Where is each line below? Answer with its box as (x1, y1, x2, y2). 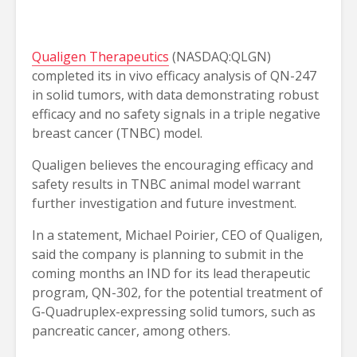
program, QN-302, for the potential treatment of (32, 284, 323, 301)
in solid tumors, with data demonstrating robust (32, 86, 319, 104)
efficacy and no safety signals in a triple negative (32, 105, 320, 123)
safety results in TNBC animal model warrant (32, 175, 300, 193)
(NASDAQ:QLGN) (169, 48, 271, 65)
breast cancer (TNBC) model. (32, 124, 202, 142)
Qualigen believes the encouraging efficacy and (32, 156, 313, 174)
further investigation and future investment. (32, 194, 296, 212)
